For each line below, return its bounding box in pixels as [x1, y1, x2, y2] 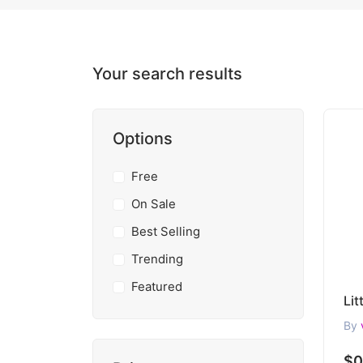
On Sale [130, 196, 176, 211]
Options [113, 129, 173, 148]
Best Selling [130, 224, 200, 239]
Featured [130, 279, 182, 294]
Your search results [92, 64, 242, 83]
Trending [130, 251, 183, 267]
